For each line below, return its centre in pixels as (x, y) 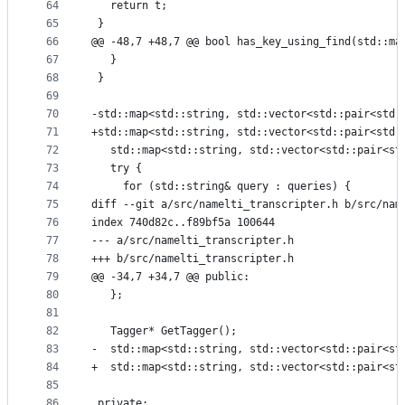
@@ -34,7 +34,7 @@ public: (170, 277)
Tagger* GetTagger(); (164, 331)
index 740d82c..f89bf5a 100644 (183, 223)
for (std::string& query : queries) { (221, 187)
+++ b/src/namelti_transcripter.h (193, 259)
